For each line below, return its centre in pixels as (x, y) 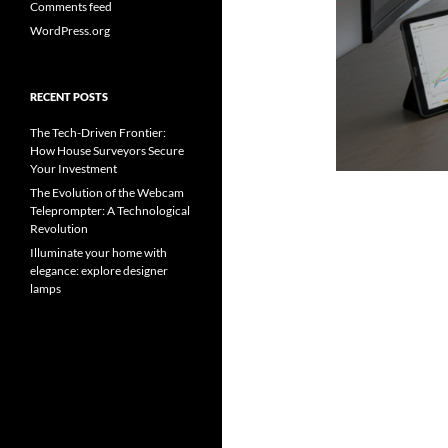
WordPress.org (70, 30)
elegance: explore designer (99, 270)
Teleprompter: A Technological (110, 210)
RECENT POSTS (69, 96)
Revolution (59, 228)
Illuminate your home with (98, 252)
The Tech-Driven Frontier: (98, 132)
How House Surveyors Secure (107, 150)
